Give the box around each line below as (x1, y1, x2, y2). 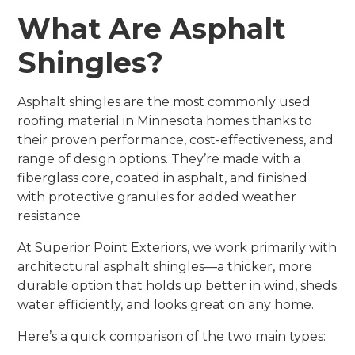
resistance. (17, 208, 84, 223)
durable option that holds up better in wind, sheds (17, 278, 338, 293)
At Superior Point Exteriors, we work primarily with (17, 240, 338, 255)
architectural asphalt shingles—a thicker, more (17, 259, 313, 274)
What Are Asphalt (17, 11, 286, 46)
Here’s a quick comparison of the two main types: (17, 329, 326, 344)
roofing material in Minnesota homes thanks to (17, 113, 313, 128)
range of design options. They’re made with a (17, 151, 301, 166)
